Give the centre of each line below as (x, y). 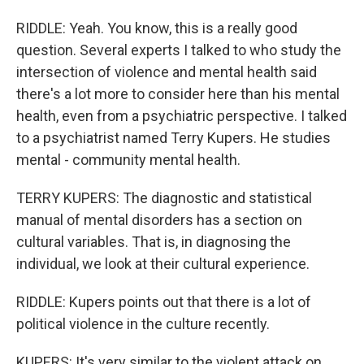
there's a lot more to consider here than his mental (178, 94)
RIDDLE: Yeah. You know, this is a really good (157, 28)
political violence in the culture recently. (143, 324)
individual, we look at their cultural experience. (163, 264)
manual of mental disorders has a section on (159, 220)
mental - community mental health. (128, 160)
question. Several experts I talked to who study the (179, 50)
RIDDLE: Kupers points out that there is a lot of (164, 302)
